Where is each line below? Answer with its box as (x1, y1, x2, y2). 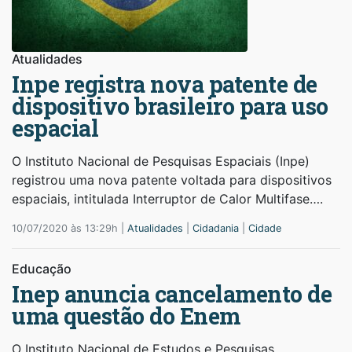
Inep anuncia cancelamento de (12, 278, 332, 309)
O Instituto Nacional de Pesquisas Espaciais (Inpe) (12, 152, 310, 169)
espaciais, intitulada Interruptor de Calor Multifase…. (12, 190, 323, 207)
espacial (12, 112, 98, 143)
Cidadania (192, 222, 239, 234)
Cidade (248, 222, 281, 234)
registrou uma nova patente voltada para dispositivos (12, 171, 332, 188)
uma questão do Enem (12, 300, 240, 331)
